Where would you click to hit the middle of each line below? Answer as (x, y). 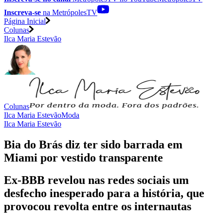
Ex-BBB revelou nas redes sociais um (96, 180)
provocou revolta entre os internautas (98, 207)
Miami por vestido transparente (83, 157)
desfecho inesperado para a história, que (104, 193)
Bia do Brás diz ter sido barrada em (93, 144)
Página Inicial (25, 21)
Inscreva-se (22, 12)
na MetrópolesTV (69, 12)
